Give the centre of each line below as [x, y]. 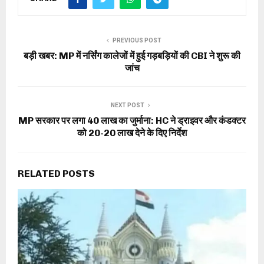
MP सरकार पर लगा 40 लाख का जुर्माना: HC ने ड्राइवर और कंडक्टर [132, 120]
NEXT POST [127, 105]
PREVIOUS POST [137, 40]
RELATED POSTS [56, 173]
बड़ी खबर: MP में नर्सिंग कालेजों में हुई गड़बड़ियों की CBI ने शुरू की [132, 55]
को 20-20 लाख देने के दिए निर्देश [132, 133]
